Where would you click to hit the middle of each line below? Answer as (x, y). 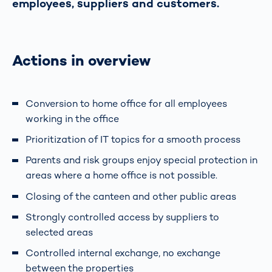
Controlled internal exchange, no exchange (123, 253)
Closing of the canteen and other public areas (131, 196)
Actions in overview (81, 60)
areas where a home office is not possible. (121, 175)
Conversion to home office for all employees (126, 104)
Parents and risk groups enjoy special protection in (141, 160)
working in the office (72, 119)
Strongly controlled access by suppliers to (122, 217)
